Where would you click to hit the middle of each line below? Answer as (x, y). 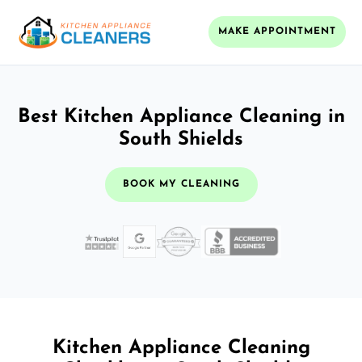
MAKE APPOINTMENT (277, 32)
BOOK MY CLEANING (181, 184)
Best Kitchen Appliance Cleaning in (181, 117)
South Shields (181, 139)
